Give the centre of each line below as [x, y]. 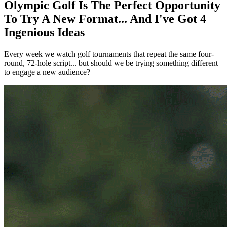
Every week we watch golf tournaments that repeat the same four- [109, 54]
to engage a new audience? [47, 72]
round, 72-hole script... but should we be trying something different [111, 63]
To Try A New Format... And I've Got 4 [105, 19]
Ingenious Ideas [44, 33]
